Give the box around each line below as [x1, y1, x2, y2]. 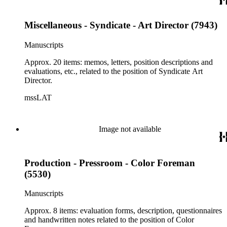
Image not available [98, 125, 161, 133]
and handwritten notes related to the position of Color [24, 215, 194, 224]
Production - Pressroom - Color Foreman [24, 157, 195, 168]
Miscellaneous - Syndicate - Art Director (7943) [24, 20, 217, 31]
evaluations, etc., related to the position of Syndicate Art [24, 67, 203, 75]
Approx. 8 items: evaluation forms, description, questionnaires [24, 206, 222, 215]
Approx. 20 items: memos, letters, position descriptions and [24, 58, 213, 66]
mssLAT [24, 93, 52, 102]
